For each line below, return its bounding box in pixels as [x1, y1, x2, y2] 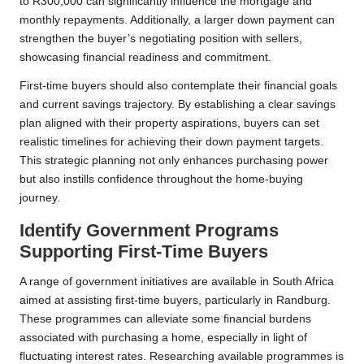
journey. [19, 192, 60, 205]
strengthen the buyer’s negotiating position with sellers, [19, 32, 302, 45]
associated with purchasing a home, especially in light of [19, 331, 307, 344]
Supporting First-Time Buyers [19, 241, 268, 262]
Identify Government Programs [19, 220, 279, 241]
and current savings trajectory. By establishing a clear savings [19, 98, 336, 111]
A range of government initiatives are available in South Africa [19, 275, 334, 288]
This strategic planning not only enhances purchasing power [19, 154, 328, 167]
